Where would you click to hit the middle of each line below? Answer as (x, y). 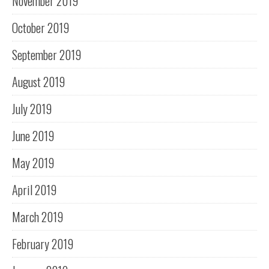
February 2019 (43, 244)
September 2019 (47, 55)
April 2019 (34, 190)
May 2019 (33, 163)
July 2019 (32, 109)
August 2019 (38, 82)
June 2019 (33, 136)
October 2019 (41, 28)
